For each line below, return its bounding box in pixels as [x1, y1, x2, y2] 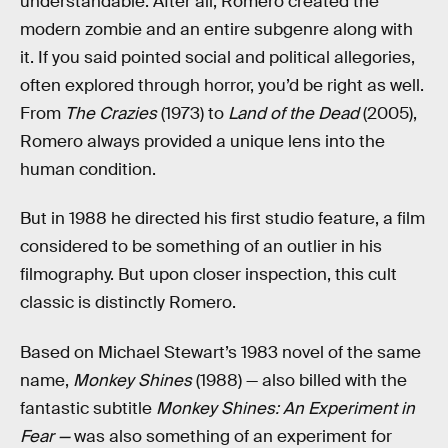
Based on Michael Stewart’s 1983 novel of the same [20, 341, 421, 363]
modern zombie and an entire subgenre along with [20, 18, 413, 40]
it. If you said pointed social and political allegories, [20, 46, 415, 68]
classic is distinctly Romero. [20, 292, 236, 314]
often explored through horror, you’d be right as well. [20, 74, 424, 96]
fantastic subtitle [20, 397, 156, 419]
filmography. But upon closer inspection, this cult [20, 264, 397, 286]
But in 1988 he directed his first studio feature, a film [20, 208, 425, 230]
